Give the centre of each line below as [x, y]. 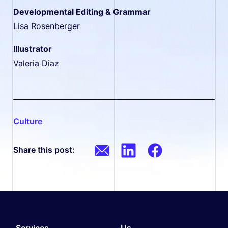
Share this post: [44, 149]
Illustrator [33, 49]
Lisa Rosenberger [47, 26]
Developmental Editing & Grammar [82, 12]
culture [31, 121]
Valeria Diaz [36, 63]
